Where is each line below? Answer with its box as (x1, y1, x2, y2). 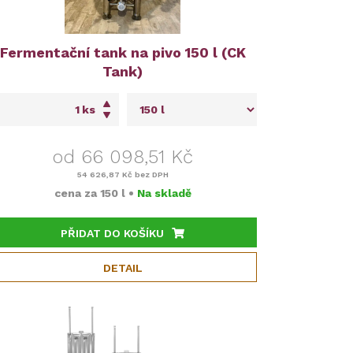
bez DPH (132, 170, 169, 180)
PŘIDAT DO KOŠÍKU (61, 227, 165, 240)
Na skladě (136, 187, 191, 200)
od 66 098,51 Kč (52, 146, 193, 169)
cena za (54, 187, 100, 200)
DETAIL (102, 262, 143, 275)
